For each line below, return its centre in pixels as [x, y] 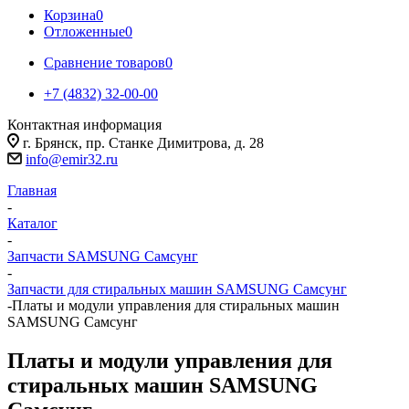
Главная [32, 190]
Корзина [70, 15]
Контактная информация [84, 125]
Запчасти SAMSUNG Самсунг [103, 256]
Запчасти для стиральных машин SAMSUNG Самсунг [177, 289]
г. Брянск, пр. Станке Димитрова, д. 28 [143, 143]
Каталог [32, 223]
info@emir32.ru [72, 159]
